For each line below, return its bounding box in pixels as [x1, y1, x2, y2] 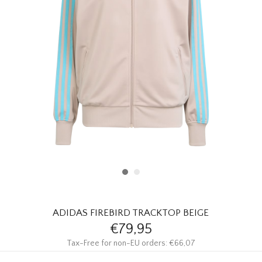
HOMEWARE [9, 15, 53, 24]
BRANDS [9, 79, 39, 88]
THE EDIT [9, 111, 42, 120]
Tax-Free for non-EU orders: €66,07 [67, 238, 195, 248]
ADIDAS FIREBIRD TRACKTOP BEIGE [53, 207, 209, 218]
